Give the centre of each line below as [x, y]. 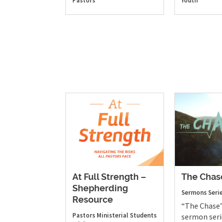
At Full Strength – [109, 178]
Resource [93, 200]
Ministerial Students [127, 216]
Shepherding [100, 189]
